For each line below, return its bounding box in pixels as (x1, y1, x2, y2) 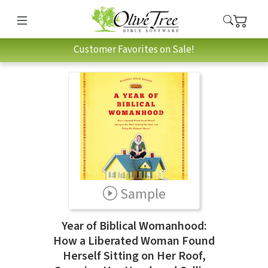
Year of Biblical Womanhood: (61, 217, 207, 234)
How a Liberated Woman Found (53, 232, 215, 249)
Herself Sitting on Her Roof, (62, 247, 206, 264)
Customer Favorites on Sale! (74, 42, 194, 57)
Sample (120, 183, 166, 205)
